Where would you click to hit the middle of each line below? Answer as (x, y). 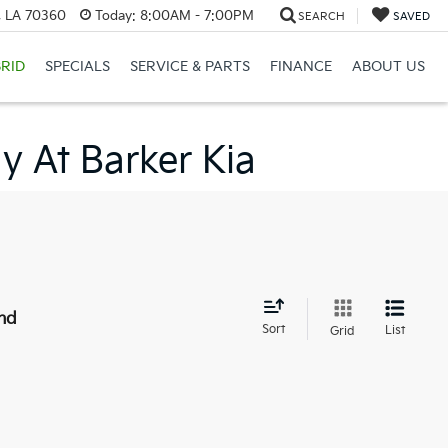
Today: (115, 15)
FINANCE (300, 67)
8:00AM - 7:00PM (194, 15)
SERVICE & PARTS (189, 67)
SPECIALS (77, 67)
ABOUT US (388, 67)
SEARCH (321, 16)
